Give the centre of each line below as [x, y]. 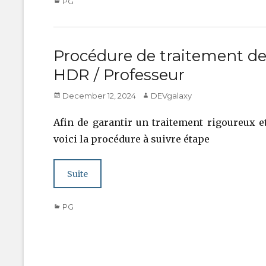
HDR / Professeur [119, 75]
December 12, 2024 [99, 96]
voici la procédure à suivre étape [132, 139]
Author [154, 95]
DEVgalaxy [171, 96]
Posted [67, 95]
